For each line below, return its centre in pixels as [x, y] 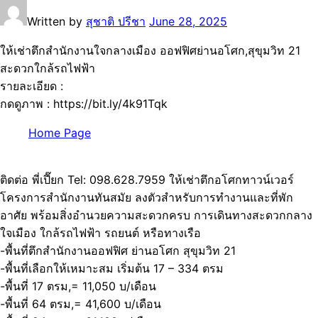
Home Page [60, 133]
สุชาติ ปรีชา [116, 22]
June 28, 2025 [188, 22]
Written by [56, 22]
